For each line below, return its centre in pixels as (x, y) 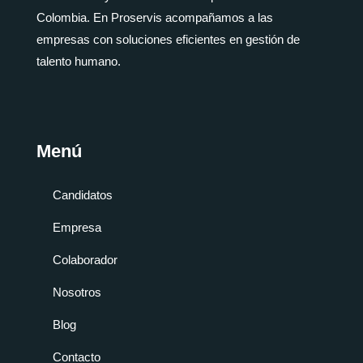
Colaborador (85, 260)
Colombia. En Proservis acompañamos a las (155, 17)
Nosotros (77, 293)
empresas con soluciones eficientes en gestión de (168, 39)
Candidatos (83, 195)
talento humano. (79, 61)
